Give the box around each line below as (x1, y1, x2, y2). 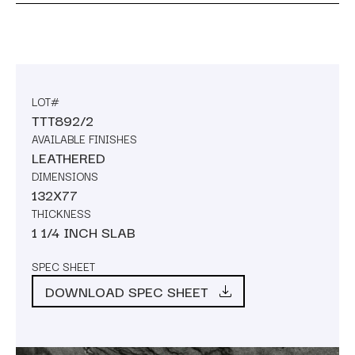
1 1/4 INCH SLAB (32, 220, 136, 242)
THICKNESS (32, 204, 91, 222)
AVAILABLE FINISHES (32, 129, 137, 147)
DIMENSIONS (32, 166, 98, 185)
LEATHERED (32, 146, 105, 168)
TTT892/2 (32, 109, 94, 131)
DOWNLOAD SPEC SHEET (45, 280, 208, 302)
